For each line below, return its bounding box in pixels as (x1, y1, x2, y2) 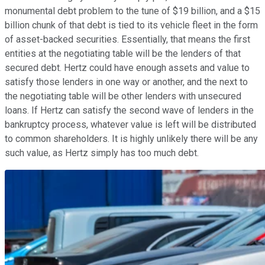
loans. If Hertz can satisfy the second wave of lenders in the (5, 105, 254, 117)
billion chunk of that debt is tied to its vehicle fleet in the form (5, 20, 258, 31)
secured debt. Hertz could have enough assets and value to (5, 62, 250, 74)
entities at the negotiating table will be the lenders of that (5, 48, 241, 60)
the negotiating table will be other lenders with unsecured (5, 91, 241, 102)
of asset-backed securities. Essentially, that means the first (5, 34, 250, 46)
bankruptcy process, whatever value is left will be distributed (5, 119, 256, 131)
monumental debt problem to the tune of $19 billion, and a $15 (5, 5, 260, 17)
